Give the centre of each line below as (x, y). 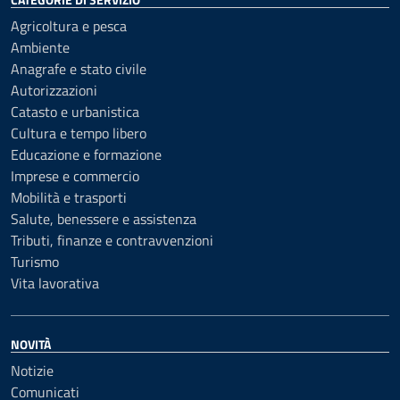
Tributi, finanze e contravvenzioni (112, 240)
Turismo (35, 262)
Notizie (32, 371)
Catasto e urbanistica (75, 112)
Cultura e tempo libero (79, 133)
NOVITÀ (31, 344)
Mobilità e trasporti (69, 197)
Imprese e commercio (75, 176)
